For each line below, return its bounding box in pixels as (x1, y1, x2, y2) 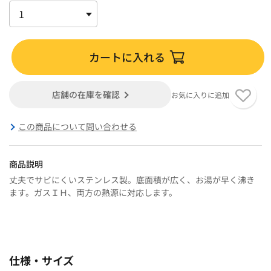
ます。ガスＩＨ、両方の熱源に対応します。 (9, 186, 177, 198)
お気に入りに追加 (171, 89, 229, 100)
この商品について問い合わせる (18, 120, 137, 132)
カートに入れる (89, 48, 166, 65)
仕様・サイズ (9, 252, 74, 268)
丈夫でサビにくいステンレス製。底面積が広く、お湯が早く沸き (9, 173, 255, 186)
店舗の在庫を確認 (52, 88, 120, 100)
